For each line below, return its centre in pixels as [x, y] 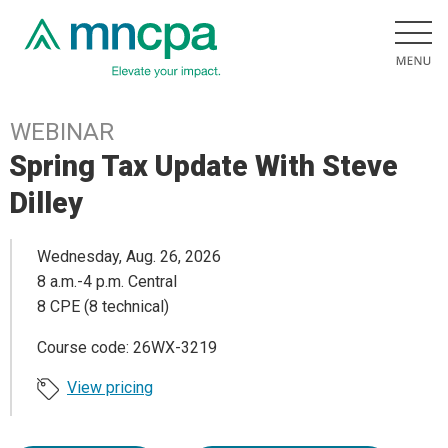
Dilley [46, 203]
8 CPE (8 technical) [103, 307]
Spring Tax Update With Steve [204, 166]
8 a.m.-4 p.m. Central [107, 282]
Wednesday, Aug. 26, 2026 [129, 257]
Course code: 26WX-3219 [127, 348]
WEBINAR [62, 132]
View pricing [110, 388]
